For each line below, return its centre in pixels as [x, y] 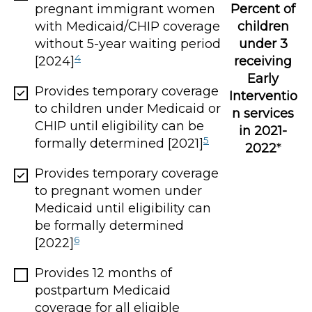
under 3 [263, 44]
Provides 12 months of [103, 273]
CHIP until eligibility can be [119, 126]
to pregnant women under [118, 191]
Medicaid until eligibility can [123, 209]
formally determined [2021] [119, 144]
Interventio [263, 96]
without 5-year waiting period [128, 44]
